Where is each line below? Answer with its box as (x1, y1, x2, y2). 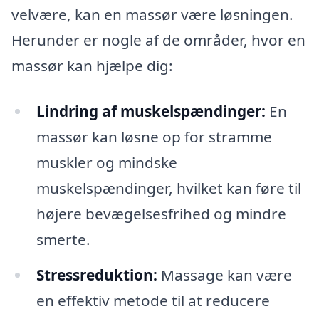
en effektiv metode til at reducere (36, 290, 270, 310)
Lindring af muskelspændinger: (36, 100, 266, 121)
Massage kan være (157, 264, 292, 285)
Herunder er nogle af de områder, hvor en (11, 30, 305, 51)
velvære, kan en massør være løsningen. (11, 4, 293, 25)
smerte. (36, 229, 90, 249)
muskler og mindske (36, 152, 177, 172)
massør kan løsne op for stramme (36, 126, 272, 147)
